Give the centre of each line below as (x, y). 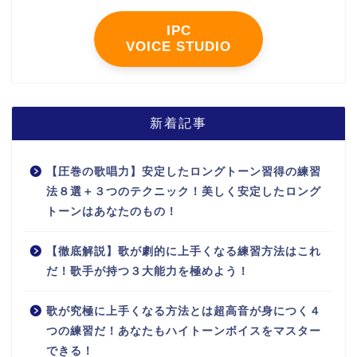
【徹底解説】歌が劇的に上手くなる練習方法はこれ (184, 252)
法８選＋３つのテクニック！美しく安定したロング (184, 192)
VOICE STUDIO (178, 47)
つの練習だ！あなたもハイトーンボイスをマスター (184, 331)
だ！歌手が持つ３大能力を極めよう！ (148, 272)
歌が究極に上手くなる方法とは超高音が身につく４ (184, 312)
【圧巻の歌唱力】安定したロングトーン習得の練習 (184, 172)
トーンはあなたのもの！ (112, 212)
